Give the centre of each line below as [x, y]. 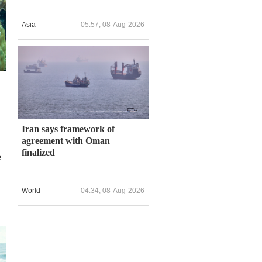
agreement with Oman [66, 140]
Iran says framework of [68, 129]
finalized [38, 152]
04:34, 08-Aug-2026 [113, 191]
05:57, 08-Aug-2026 [113, 25]
